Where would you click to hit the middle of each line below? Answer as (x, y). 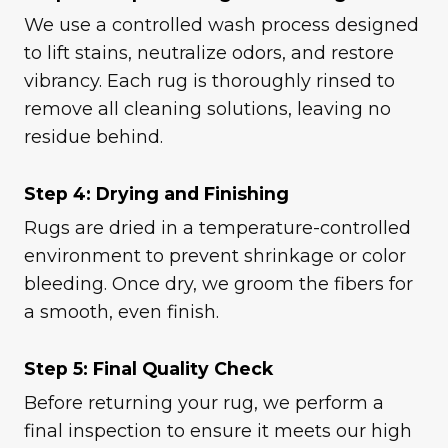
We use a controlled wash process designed (221, 25)
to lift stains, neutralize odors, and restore (209, 53)
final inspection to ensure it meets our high (218, 430)
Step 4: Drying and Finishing (156, 194)
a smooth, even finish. (121, 312)
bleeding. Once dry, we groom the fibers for (218, 284)
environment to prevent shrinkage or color (215, 256)
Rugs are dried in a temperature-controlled (217, 228)
